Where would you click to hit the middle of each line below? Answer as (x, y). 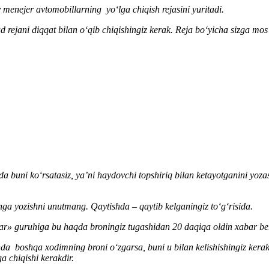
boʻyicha (212, 29)
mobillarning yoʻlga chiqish (107, 9)
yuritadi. (209, 9)
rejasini (177, 9)
